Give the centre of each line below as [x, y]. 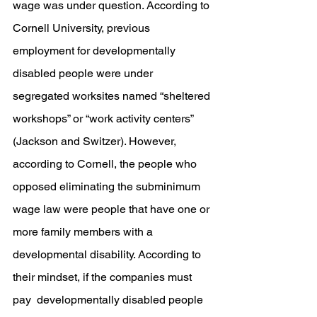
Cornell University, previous [83, 28]
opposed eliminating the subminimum [108, 186]
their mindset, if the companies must [104, 277]
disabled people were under [84, 73]
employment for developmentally [96, 51]
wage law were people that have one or [113, 209]
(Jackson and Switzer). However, [96, 141]
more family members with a [84, 232]
